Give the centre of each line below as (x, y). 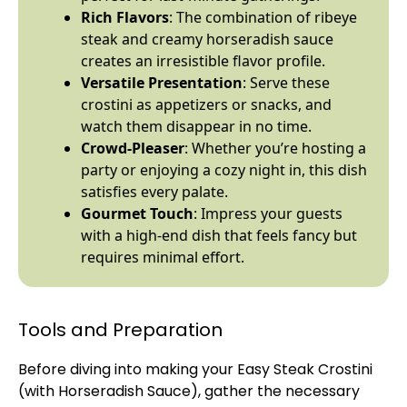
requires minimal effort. (163, 257)
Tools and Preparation (120, 330)
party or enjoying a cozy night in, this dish (224, 170)
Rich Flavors (125, 17)
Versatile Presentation (162, 83)
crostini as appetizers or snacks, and (206, 104)
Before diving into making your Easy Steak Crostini (195, 369)
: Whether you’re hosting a (275, 148)
